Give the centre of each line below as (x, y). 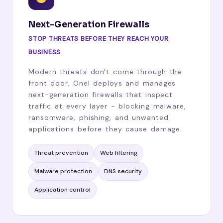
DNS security (123, 171)
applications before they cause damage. (106, 129)
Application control (62, 189)
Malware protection (63, 171)
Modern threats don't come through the (105, 71)
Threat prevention (61, 153)
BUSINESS (45, 52)
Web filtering (119, 153)
